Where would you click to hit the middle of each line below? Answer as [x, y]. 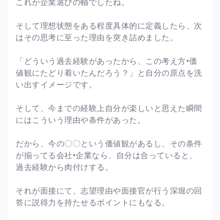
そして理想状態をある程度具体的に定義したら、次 [109, 25]
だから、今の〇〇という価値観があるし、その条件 [109, 143]
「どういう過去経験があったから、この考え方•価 [107, 61]
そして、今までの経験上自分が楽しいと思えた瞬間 [109, 108]
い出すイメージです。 [56, 84]
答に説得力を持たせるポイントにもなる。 [93, 202]
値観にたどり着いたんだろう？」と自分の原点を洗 [109, 72]
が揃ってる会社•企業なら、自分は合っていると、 [107, 155]
